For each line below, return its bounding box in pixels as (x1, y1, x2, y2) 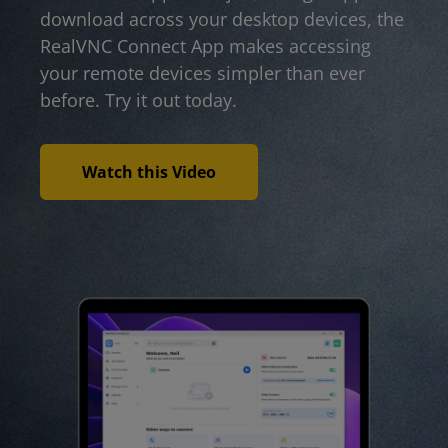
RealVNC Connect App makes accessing (40, 34, 371, 59)
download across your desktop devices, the (40, 7, 404, 32)
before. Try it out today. (40, 88, 237, 113)
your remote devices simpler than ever (40, 61, 365, 86)
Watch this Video (82, 161, 216, 184)
